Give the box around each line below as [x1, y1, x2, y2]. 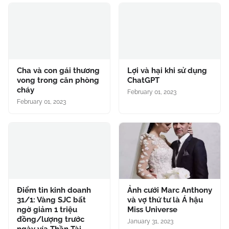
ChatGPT [127, 76, 159, 85]
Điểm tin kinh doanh [17, 186, 91, 195]
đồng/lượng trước [17, 215, 84, 224]
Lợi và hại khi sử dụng [127, 66, 207, 76]
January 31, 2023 [127, 218, 173, 225]
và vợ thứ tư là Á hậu [127, 195, 203, 205]
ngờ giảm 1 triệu [17, 205, 77, 215]
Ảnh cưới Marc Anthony [127, 186, 212, 195]
